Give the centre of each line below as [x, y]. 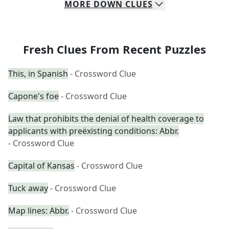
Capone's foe [33, 96]
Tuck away [28, 188]
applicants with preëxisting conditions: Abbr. [94, 131]
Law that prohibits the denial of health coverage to [106, 119]
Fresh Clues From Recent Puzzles [114, 49]
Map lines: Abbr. [39, 211]
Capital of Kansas [41, 166]
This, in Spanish [38, 74]
